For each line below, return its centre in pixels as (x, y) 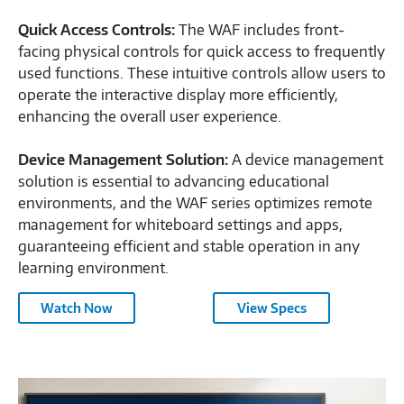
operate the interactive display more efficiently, (178, 95)
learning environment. (93, 268)
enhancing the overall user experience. (150, 117)
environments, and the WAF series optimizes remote (195, 203)
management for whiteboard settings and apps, (180, 225)
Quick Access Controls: (96, 30)
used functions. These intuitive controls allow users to (202, 73)
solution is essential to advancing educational (174, 182)
